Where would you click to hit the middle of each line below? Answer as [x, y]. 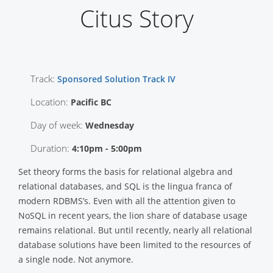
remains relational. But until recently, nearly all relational [135, 230]
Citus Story [136, 19]
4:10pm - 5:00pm [107, 149]
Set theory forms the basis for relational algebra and [126, 172]
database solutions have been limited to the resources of [135, 245]
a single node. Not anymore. [76, 260]
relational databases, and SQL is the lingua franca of [125, 186]
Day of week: [58, 125]
